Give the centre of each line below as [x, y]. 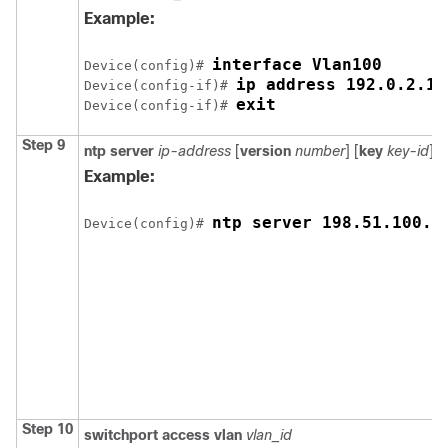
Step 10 [47, 428]
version [265, 150]
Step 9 [43, 144]
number [320, 150]
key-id [408, 150]
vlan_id [269, 434]
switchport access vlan [163, 434]
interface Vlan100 [297, 64]
